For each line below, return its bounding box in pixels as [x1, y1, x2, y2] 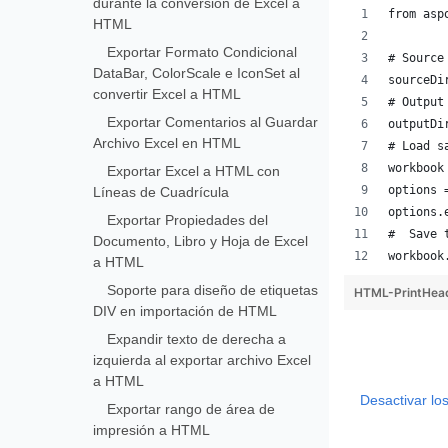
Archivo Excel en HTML [93, 135, 242, 151]
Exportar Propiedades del [107, 212, 269, 228]
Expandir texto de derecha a [107, 331, 287, 347]
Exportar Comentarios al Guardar [107, 114, 319, 130]
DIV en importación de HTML [93, 303, 278, 319]
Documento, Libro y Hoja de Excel [93, 233, 309, 249]
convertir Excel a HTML [93, 86, 242, 102]
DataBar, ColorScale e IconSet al [93, 65, 301, 81]
